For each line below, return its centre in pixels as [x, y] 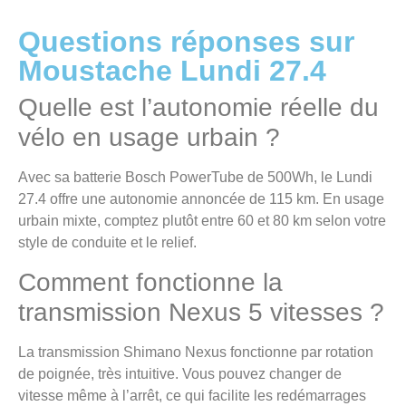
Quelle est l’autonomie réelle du [198, 108]
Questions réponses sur [186, 42]
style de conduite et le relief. [107, 243]
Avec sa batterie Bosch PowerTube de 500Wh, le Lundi [195, 178]
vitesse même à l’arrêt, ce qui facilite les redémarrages [192, 395]
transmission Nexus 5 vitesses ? [201, 312]
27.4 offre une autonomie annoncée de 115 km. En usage [201, 199]
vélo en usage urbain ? [149, 138]
